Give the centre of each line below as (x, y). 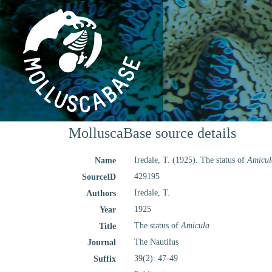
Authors (101, 193)
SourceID (99, 177)
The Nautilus (157, 242)
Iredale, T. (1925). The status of (191, 160)
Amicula (195, 226)
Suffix (105, 259)
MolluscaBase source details (152, 133)
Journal (102, 243)
